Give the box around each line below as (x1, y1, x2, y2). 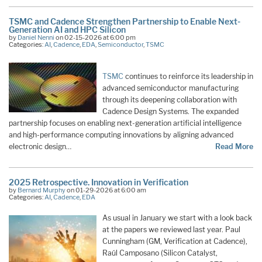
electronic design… (9, 142, 71, 151)
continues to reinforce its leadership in (123, 71, 253, 81)
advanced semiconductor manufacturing (102, 83, 239, 92)
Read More (215, 142, 253, 151)
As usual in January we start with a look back (102, 213, 252, 223)
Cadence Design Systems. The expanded (102, 106, 239, 116)
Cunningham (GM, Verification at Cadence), (102, 237, 247, 246)
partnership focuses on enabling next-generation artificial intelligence (9, 118, 242, 127)
